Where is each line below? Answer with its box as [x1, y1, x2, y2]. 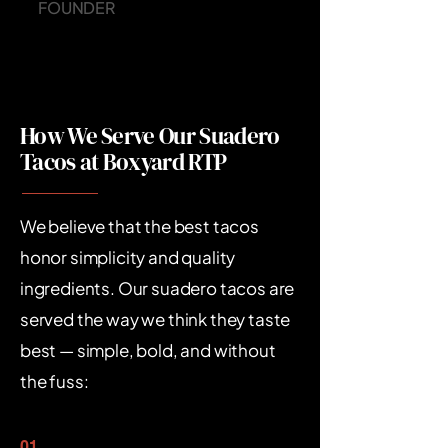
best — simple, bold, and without [20, 339, 276, 361]
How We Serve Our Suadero [20, 120, 280, 152]
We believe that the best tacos [20, 215, 259, 237]
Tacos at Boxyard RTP [20, 146, 227, 178]
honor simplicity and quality [20, 246, 236, 268]
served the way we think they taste [20, 308, 291, 330]
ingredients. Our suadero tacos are [20, 277, 295, 299]
